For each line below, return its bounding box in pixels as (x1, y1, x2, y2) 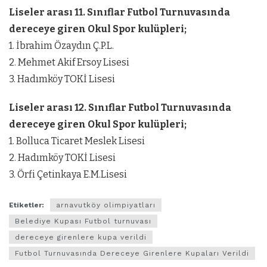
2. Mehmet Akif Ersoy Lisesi (9, 57, 129, 68)
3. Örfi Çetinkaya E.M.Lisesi (9, 169, 127, 180)
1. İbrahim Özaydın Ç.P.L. (9, 40, 114, 51)
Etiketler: (9, 201, 44, 210)
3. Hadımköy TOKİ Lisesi (9, 73, 115, 85)
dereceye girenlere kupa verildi (15, 233, 147, 242)
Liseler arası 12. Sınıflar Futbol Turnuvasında (9, 102, 231, 113)
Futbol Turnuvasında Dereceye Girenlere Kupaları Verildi (15, 249, 249, 258)
